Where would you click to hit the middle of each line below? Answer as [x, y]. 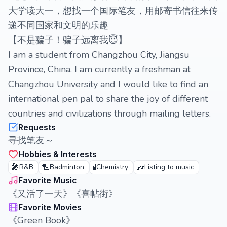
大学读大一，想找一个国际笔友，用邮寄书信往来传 [113, 11]
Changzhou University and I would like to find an [108, 84]
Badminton [67, 167]
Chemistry [112, 167]
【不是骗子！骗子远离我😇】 [68, 40]
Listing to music [169, 167]
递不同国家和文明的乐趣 [58, 25]
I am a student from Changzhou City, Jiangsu [99, 55]
